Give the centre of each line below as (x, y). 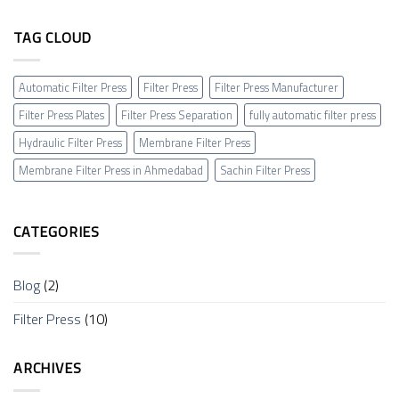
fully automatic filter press (313, 114)
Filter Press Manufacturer (277, 87)
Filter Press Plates (61, 114)
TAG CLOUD (53, 38)
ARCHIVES (48, 368)
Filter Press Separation (177, 114)
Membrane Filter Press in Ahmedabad (111, 170)
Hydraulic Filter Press (70, 142)
